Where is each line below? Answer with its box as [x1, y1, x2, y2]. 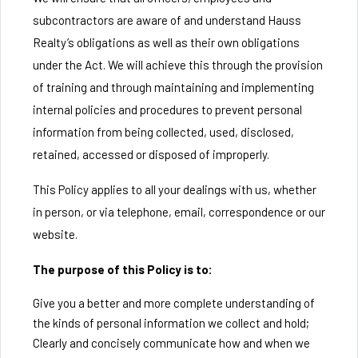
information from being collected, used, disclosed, [33, 125, 294, 139]
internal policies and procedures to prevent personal [33, 102, 302, 117]
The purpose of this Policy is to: [33, 262, 213, 276]
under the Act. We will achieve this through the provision [33, 58, 323, 72]
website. [33, 227, 78, 241]
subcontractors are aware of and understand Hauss [33, 13, 301, 27]
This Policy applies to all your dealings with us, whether [33, 182, 316, 197]
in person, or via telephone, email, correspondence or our [33, 205, 325, 219]
